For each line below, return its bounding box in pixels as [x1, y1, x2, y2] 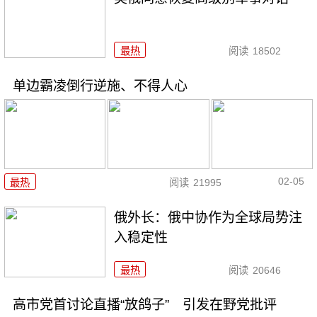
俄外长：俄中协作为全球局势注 [114, 209, 303, 225]
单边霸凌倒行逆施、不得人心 [12, 79, 188, 94]
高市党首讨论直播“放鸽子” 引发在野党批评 [12, 297, 277, 313]
